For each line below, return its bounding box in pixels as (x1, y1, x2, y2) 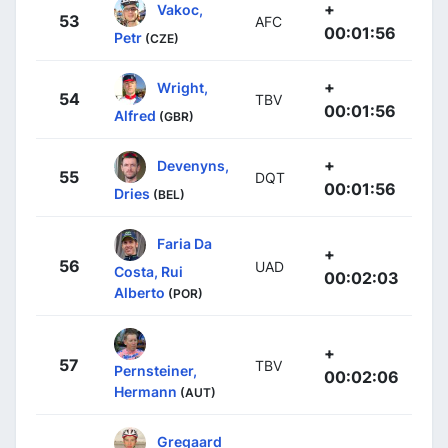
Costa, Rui (114, 262, 183, 280)
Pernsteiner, (114, 361, 197, 379)
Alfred (114, 106, 156, 124)
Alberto (114, 283, 165, 301)
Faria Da (157, 234, 212, 252)
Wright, (157, 78, 208, 96)
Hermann (114, 382, 177, 400)
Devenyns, (157, 156, 229, 174)
